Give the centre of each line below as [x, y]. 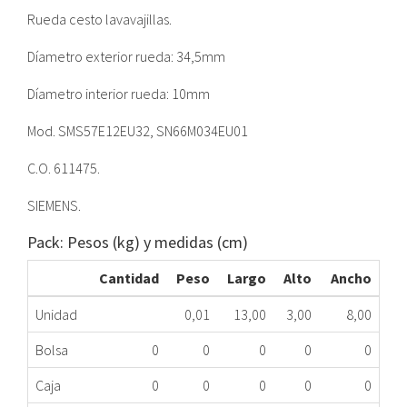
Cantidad [129, 278]
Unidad [56, 315]
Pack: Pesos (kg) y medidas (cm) [138, 243]
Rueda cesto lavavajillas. [99, 20]
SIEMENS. [54, 206]
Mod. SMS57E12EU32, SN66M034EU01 [138, 131]
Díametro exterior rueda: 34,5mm [126, 57]
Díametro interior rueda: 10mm [119, 94]
